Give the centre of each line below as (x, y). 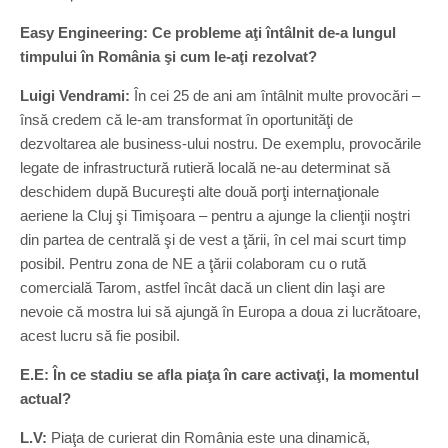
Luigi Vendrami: (75, 95)
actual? (45, 398)
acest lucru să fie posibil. (100, 335)
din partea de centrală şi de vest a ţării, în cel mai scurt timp (213, 239)
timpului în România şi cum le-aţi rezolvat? (168, 56)
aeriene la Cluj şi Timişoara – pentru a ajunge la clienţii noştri (215, 215)
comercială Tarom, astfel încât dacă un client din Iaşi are (202, 287)
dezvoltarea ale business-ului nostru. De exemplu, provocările (220, 143)
